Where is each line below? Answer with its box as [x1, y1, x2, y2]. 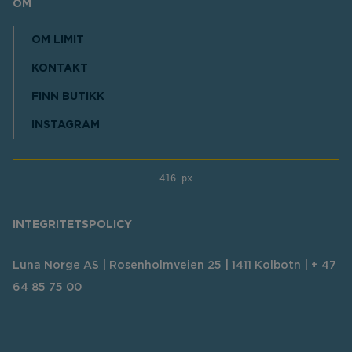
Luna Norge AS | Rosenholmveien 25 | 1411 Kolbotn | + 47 [13, 260, 336, 272]
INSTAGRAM [31, 119, 100, 131]
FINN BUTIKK [31, 91, 104, 103]
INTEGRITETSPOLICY [13, 219, 132, 231]
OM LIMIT [31, 35, 84, 46]
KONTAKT [31, 63, 88, 75]
